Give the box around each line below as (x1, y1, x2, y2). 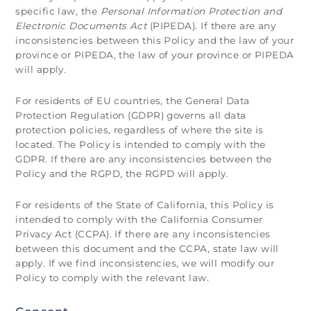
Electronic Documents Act (15, 19, 147, 31)
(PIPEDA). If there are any (146, 19, 276, 31)
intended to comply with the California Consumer (15, 213, 263, 225)
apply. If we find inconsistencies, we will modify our (15, 257, 275, 269)
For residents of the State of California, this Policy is (15, 199, 274, 210)
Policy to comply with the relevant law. (15, 271, 209, 283)
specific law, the (15, 5, 101, 17)
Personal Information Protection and (100, 5, 283, 17)
